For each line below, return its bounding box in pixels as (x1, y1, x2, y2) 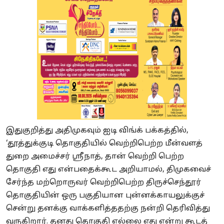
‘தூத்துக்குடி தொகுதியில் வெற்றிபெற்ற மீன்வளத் (6, 138, 202, 148)
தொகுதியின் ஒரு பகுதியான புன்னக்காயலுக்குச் (6, 190, 204, 200)
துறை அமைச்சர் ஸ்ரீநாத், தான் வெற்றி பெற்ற (6, 151, 184, 161)
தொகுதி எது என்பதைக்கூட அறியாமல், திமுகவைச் (6, 164, 211, 174)
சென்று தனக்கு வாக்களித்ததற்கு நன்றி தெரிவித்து (6, 203, 210, 213)
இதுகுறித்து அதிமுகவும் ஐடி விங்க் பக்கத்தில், (6, 125, 188, 135)
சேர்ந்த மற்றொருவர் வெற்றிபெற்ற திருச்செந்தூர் (6, 177, 201, 187)
